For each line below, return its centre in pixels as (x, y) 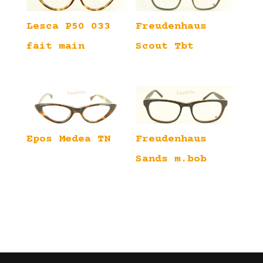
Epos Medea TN (68, 139)
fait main (55, 47)
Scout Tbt (165, 47)
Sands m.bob (171, 159)
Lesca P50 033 (68, 27)
